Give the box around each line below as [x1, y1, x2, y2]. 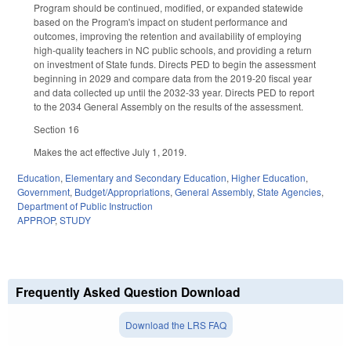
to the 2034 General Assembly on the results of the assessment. [34, 100, 303, 114]
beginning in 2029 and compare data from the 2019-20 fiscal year [34, 71, 312, 85]
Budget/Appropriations [74, 184, 170, 198]
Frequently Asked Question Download [16, 282, 241, 301]
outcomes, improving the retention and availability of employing [34, 29, 302, 43]
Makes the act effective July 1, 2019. [34, 144, 186, 158]
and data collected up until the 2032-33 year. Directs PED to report [34, 85, 314, 100]
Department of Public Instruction [17, 198, 153, 212]
